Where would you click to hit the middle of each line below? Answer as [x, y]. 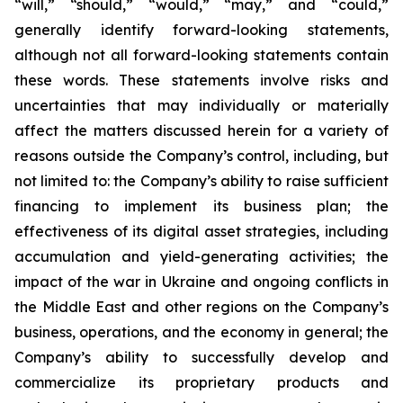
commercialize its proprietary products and [201, 382]
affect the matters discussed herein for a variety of [201, 130]
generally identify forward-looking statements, [201, 30]
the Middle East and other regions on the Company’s [201, 307]
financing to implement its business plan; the [201, 206]
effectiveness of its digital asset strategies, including [201, 231]
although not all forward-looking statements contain [201, 55]
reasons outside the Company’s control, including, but [201, 156]
